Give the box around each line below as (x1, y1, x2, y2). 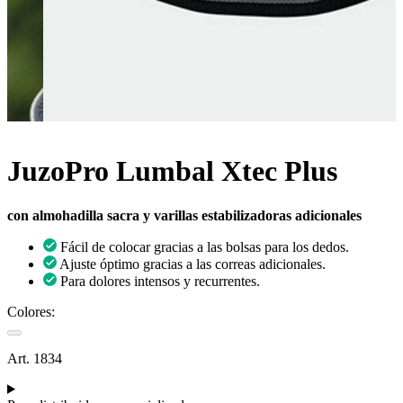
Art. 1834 (7, 350, 62, 366)
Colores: (7, 303, 55, 319)
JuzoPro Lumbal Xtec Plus (7, 155, 337, 188)
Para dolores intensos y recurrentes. (60, 273, 260, 289)
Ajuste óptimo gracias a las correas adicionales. (59, 255, 326, 272)
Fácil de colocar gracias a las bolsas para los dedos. (60, 238, 349, 255)
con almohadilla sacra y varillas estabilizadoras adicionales (7, 207, 362, 223)
